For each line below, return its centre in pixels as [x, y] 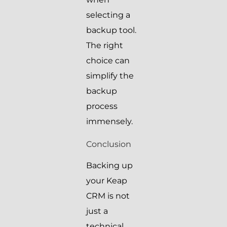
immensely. [109, 122]
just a [97, 211]
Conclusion [109, 144]
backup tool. [111, 30]
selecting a [108, 15]
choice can [108, 61]
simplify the [110, 76]
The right [105, 46]
